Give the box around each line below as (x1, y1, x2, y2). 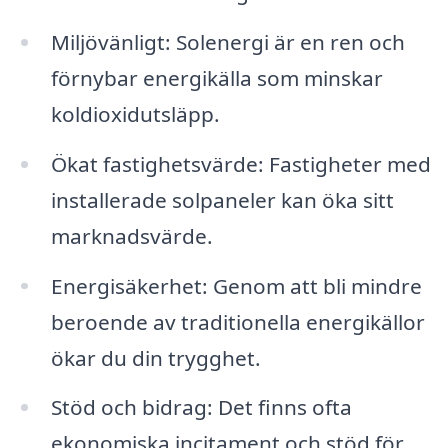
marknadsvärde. (50, 221, 213, 250)
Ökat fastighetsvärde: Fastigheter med (50, 149, 431, 178)
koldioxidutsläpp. (50, 99, 220, 128)
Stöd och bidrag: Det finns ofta (50, 393, 352, 422)
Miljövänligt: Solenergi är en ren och (50, 27, 405, 56)
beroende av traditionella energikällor (50, 307, 425, 336)
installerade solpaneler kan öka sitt (50, 185, 394, 214)
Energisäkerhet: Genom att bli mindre (50, 271, 422, 300)
